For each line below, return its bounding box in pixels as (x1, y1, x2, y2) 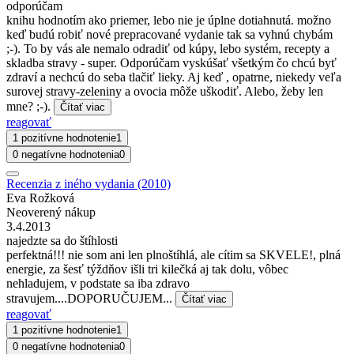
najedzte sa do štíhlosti (6, 233, 118, 247)
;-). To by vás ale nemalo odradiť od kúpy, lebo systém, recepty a (6, 41, 330, 55)
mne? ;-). (6, 99, 54, 113)
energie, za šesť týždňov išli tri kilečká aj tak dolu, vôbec (6, 262, 288, 276)
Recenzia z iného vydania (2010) (6, 176, 171, 190)
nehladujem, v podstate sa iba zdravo (6, 276, 190, 290)
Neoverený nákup (6, 205, 96, 219)
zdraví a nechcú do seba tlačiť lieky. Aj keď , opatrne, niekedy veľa (6, 70, 341, 84)
